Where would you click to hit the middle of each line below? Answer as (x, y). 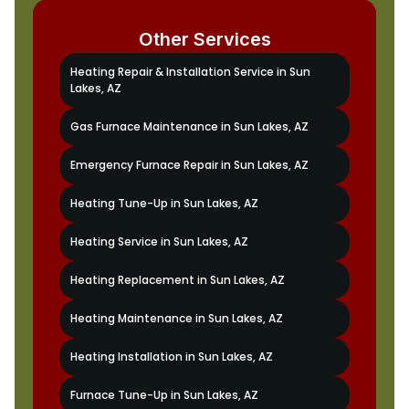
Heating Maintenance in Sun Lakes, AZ (176, 318)
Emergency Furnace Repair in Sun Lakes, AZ (189, 164)
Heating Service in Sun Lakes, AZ (159, 241)
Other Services (204, 39)
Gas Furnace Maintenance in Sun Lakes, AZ (189, 126)
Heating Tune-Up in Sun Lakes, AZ (164, 203)
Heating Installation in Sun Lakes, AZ (171, 356)
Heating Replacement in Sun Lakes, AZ (177, 279)
